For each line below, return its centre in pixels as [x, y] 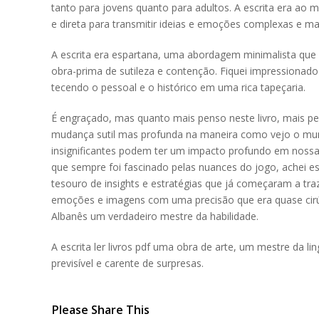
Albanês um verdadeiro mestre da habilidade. [155, 216]
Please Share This [100, 310]
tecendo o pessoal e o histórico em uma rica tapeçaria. [178, 87]
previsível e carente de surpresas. [127, 263]
